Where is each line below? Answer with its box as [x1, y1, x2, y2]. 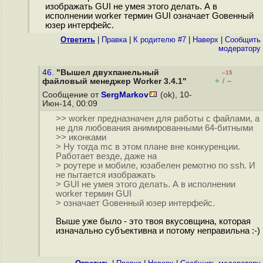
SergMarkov [101, 90, 149, 99]
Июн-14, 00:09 [42, 99, 100, 108]
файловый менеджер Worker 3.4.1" [42, 77, 187, 86]
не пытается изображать [55, 170, 156, 180]
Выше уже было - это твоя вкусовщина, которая [55, 217, 251, 227]
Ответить [60, 35, 95, 44]
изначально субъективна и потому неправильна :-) [55, 226, 260, 236]
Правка [102, 35, 127, 44]
